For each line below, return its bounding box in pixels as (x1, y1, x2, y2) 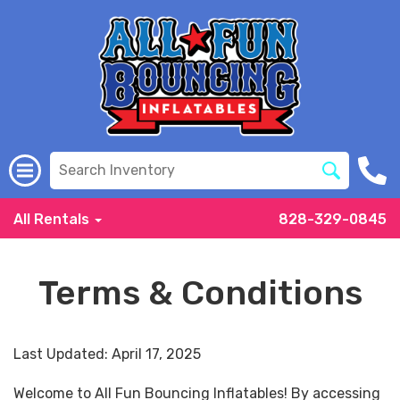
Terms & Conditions (37, 272, 362, 313)
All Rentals (13, 211, 93, 228)
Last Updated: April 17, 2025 (13, 346, 201, 362)
